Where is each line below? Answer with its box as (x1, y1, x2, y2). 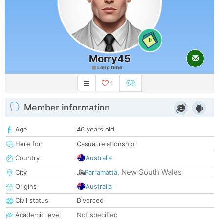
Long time (96, 65, 122, 71)
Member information (24, 102, 110, 113)
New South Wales (121, 167, 182, 177)
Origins (13, 182, 37, 191)
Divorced (77, 197, 104, 205)
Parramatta (85, 168, 117, 176)
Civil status (13, 197, 48, 205)
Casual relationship (77, 140, 134, 148)
